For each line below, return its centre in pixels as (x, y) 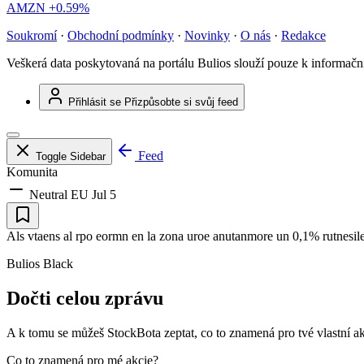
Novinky (207, 36)
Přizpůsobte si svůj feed (181, 102)
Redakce (303, 36)
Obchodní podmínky (121, 36)
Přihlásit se (95, 102)
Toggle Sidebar (71, 157)
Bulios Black (40, 264)
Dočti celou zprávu (85, 299)
